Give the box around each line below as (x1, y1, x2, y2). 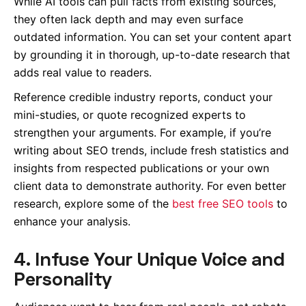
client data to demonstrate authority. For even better (14, 179, 286, 193)
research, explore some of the (14, 197, 172, 211)
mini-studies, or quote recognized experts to (14, 108, 246, 122)
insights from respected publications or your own (14, 161, 269, 176)
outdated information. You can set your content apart (14, 30, 292, 44)
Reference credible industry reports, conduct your (14, 90, 273, 105)
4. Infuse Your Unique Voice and (14, 247, 285, 270)
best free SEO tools (172, 197, 273, 211)
